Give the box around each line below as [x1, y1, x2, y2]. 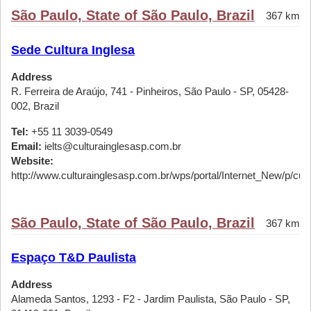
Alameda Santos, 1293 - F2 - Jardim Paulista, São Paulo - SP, [11, 293, 290, 305]
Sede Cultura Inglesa [11, 43, 135, 57]
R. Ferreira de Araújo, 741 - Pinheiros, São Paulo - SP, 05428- [11, 85, 289, 97]
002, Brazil [11, 100, 59, 112]
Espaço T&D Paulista [11, 251, 136, 264]
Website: [11, 155, 53, 167]
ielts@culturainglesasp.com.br [42, 140, 181, 152]
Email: [11, 140, 42, 152]
